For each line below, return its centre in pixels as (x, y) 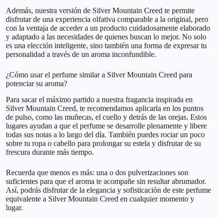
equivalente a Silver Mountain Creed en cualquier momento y (100, 199)
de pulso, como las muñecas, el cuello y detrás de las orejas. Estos (106, 117)
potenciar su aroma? (36, 84)
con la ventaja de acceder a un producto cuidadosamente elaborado (108, 28)
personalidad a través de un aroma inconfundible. (81, 54)
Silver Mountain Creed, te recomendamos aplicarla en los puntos (105, 109)
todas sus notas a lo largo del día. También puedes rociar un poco (105, 135)
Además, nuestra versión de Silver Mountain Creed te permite (100, 11)
